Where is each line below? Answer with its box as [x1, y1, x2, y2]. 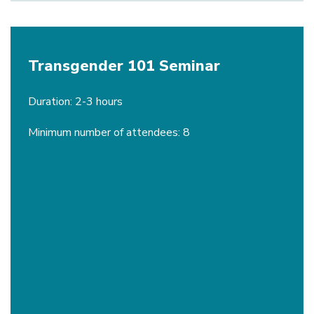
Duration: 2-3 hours [28, 94, 123, 109]
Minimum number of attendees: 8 [28, 125, 190, 140]
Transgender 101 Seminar [28, 55, 220, 76]
